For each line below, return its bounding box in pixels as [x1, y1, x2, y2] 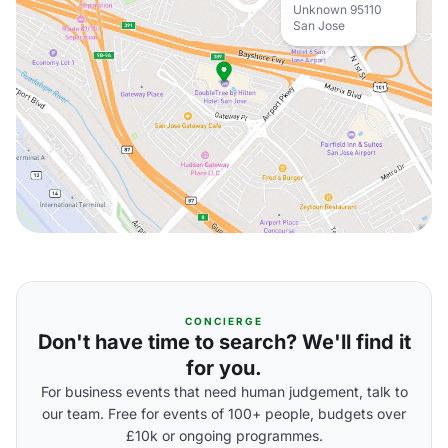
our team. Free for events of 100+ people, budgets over [42, 405, 406, 422]
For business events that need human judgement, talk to [40, 383, 408, 400]
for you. [186, 356, 262, 380]
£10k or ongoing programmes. [125, 427, 323, 444]
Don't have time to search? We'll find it [37, 330, 411, 354]
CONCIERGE [185, 315, 263, 327]
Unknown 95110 [293, 2, 382, 17]
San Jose [293, 18, 345, 33]
